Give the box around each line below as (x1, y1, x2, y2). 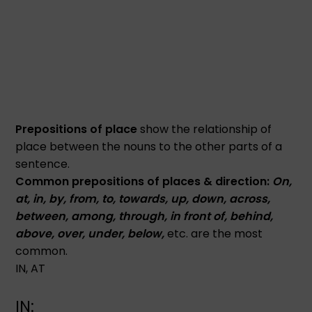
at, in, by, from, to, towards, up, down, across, (15, 190, 271, 207)
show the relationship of (137, 120, 272, 137)
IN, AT (15, 260, 46, 276)
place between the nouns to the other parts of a (15, 138, 283, 155)
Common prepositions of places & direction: (15, 173, 270, 189)
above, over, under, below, (15, 225, 165, 242)
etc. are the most (164, 225, 263, 242)
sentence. (15, 155, 70, 172)
